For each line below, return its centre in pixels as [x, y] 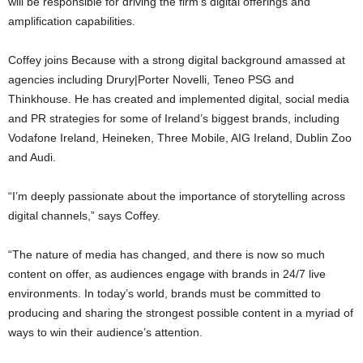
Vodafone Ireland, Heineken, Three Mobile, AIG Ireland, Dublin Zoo [180, 138]
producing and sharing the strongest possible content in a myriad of [181, 313]
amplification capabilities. [72, 21]
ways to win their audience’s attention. [105, 333]
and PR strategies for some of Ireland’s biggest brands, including [174, 119]
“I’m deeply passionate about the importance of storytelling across [177, 196]
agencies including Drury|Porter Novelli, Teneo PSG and [151, 80]
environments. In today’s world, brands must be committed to [164, 294]
